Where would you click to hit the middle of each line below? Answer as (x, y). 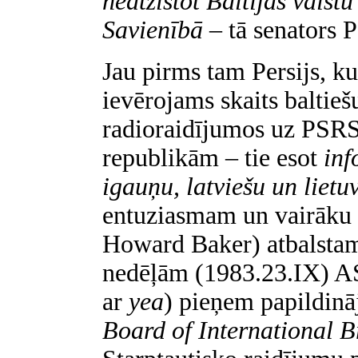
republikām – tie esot (213, 158)
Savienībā (156, 30)
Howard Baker (177, 244)
